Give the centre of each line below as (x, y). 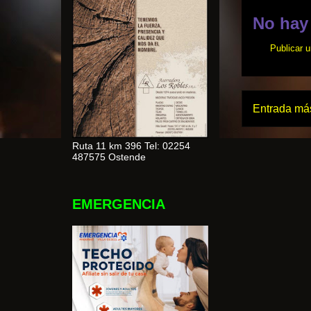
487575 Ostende (109, 157)
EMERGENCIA (119, 204)
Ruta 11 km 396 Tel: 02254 (131, 146)
